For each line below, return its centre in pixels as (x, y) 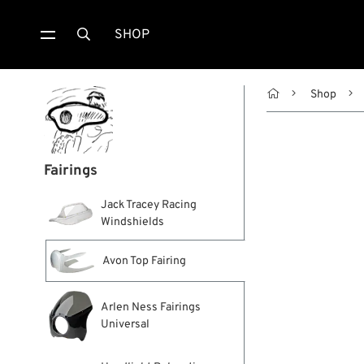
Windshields (132, 222)
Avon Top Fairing (144, 261)
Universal (125, 325)
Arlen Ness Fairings (150, 308)
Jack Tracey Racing (148, 205)
